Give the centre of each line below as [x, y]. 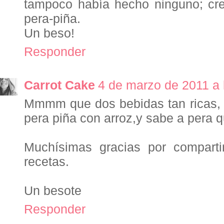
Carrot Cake [59, 85]
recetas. [46, 162]
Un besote [53, 191]
